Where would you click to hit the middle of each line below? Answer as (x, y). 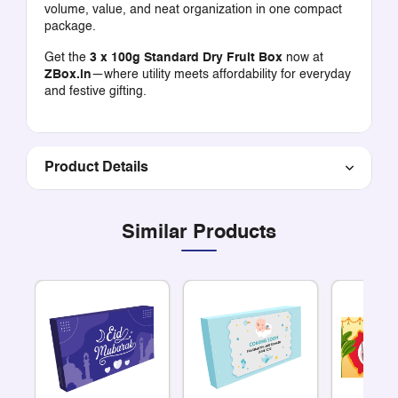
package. (70, 26)
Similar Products (199, 232)
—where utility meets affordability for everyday (221, 74)
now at (302, 57)
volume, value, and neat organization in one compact (193, 9)
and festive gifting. (95, 91)
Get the (67, 57)
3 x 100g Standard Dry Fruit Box (186, 57)
